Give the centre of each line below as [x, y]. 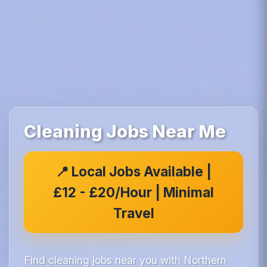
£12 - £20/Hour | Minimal [133, 192]
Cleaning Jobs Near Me [125, 131]
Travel [133, 213]
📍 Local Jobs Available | [133, 171]
